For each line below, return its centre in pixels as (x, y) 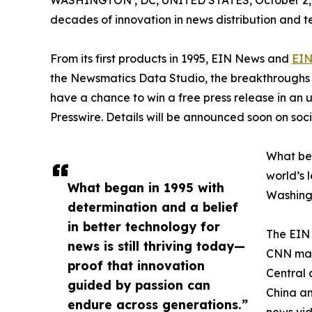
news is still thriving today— (156, 246)
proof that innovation (136, 265)
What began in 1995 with (146, 187)
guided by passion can (139, 285)
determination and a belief (153, 207)
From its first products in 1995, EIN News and (171, 58)
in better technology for (144, 226)
